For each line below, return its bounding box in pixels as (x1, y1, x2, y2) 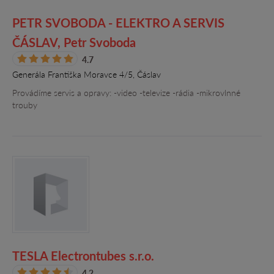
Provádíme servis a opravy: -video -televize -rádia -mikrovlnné (12, 87, 240, 98)
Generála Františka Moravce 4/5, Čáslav (12, 69, 161, 80)
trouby (12, 100, 37, 110)
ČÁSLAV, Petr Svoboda (12, 35, 136, 50)
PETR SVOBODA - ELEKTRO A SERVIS (12, 15, 224, 30)
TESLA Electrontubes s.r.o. (12, 248, 154, 263)
